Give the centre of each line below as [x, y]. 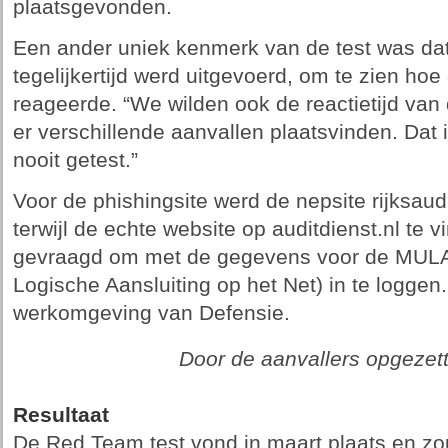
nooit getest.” [75, 160]
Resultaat [60, 415]
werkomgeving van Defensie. [151, 313]
